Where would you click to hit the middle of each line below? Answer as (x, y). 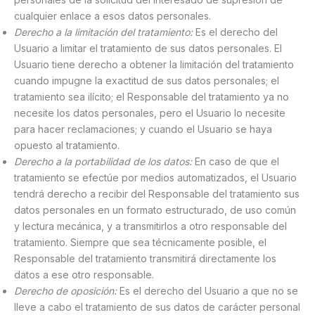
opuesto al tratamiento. (67, 145)
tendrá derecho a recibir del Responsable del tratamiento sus (157, 193)
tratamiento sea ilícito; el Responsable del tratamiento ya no (152, 96)
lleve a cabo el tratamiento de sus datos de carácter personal (157, 307)
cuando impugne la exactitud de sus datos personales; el (147, 80)
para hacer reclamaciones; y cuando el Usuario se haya (143, 129)
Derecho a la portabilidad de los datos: (103, 161)
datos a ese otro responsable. (84, 274)
